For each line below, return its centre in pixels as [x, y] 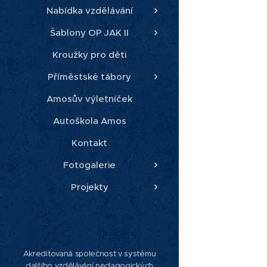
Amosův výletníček [89, 99]
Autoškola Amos [89, 121]
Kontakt [89, 143]
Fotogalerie [89, 165]
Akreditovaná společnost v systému [89, 254]
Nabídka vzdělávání [89, 11]
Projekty [89, 187]
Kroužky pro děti [89, 55]
